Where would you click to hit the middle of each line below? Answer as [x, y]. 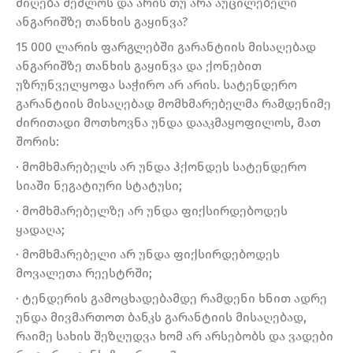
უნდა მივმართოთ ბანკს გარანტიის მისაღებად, [161, 317]
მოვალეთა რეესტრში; [84, 273]
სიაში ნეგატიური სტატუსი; [99, 185]
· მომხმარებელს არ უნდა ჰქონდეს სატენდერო [161, 166]
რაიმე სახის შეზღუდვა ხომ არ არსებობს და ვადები [175, 336]
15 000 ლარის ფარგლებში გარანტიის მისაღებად [166, 47]
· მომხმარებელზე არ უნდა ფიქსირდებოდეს [152, 210]
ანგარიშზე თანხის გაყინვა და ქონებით [139, 66]
